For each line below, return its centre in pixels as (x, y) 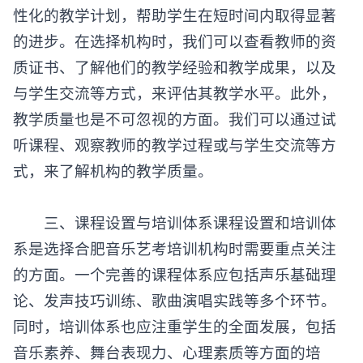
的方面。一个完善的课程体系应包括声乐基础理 (175, 274)
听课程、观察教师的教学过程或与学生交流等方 (175, 144)
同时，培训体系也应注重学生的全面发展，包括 (175, 326)
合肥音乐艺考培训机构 (152, 248)
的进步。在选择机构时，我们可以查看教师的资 (175, 41)
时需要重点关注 (282, 248)
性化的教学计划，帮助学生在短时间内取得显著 (175, 15)
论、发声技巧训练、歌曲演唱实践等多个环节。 (175, 300)
